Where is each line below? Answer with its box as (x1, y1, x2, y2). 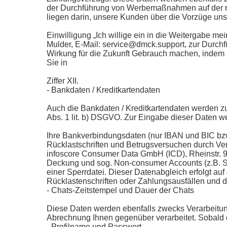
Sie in (47, 58, 67, 67)
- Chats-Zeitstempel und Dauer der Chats (47, 186, 194, 195)
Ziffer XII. (47, 77, 79, 85)
